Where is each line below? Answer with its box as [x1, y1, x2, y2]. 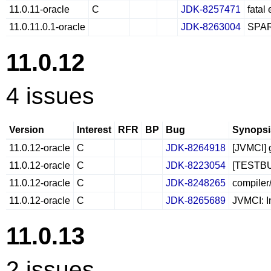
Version [9, 125, 44, 135]
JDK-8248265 [166, 178, 226, 188]
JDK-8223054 [166, 160, 226, 171]
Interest [77, 125, 111, 135]
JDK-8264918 [166, 143, 226, 153]
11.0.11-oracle [9, 4, 70, 15]
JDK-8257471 [181, 4, 241, 15]
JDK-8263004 [181, 22, 241, 32]
